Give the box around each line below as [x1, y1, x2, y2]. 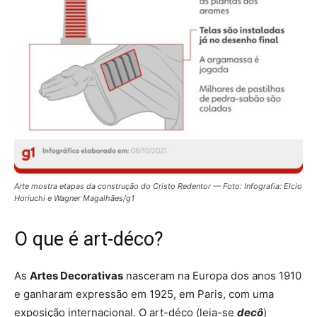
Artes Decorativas [30, 268, 123, 282]
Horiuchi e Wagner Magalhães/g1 [14, 192, 137, 203]
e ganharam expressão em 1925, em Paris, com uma [14, 287, 274, 301]
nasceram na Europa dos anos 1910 [123, 268, 301, 282]
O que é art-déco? [14, 227, 163, 250]
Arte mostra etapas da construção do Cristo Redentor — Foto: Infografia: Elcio [14, 180, 302, 191]
